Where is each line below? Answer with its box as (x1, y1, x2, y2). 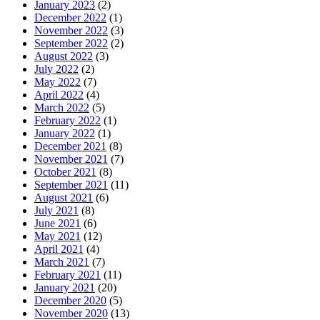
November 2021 (34, 152, 108, 165)
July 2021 (34, 204, 79, 216)
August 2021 (34, 191, 93, 204)
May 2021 (34, 229, 81, 242)
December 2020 (34, 294, 106, 306)
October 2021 (34, 165, 96, 178)
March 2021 (34, 255, 89, 268)
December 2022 (34, 11, 106, 24)
